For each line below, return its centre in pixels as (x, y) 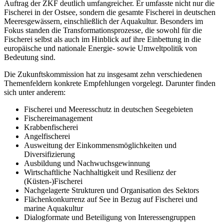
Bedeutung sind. (30, 57)
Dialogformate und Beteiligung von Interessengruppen (110, 217)
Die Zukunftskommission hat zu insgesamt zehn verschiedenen (103, 74)
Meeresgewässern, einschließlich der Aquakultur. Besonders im (103, 21)
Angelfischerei (47, 136)
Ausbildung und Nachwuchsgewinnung (87, 163)
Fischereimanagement (58, 118)
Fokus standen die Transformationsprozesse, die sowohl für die (103, 30)
